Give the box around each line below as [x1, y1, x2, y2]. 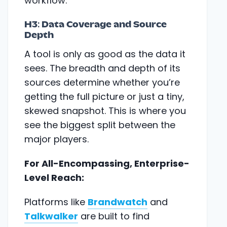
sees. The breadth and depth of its [24, 61, 180, 74]
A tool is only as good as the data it [24, 47, 185, 60]
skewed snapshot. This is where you [24, 104, 186, 117]
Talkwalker [24, 209, 78, 222]
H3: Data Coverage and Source [24, 20, 167, 29]
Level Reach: [24, 171, 84, 184]
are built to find [78, 209, 149, 222]
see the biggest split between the [24, 118, 175, 131]
